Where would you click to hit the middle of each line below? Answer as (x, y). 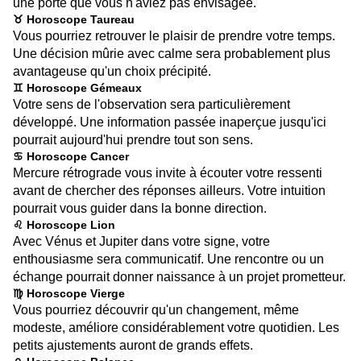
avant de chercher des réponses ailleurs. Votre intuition (169, 190)
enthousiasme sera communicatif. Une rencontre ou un (168, 259)
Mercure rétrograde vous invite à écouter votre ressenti (168, 172)
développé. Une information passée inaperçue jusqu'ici (170, 122)
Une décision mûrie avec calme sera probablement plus (172, 53)
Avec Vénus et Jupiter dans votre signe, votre (141, 241)
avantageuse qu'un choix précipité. (112, 71)
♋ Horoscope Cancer (71, 156)
